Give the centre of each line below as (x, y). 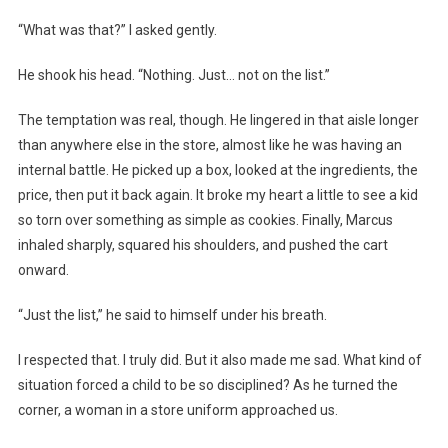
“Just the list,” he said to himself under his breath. (172, 315)
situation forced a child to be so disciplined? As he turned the (207, 385)
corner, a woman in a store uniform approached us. (177, 410)
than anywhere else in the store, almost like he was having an (209, 145)
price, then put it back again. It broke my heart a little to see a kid (217, 195)
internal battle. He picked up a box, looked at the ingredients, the (217, 170)
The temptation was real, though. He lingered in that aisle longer (218, 120)
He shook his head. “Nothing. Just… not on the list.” (173, 75)
